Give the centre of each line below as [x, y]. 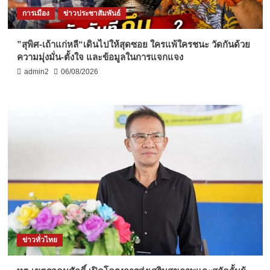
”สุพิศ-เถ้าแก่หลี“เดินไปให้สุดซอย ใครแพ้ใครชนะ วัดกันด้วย [133, 44]
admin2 [36, 71]
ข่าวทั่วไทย [39, 240]
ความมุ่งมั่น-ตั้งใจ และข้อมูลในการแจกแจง [100, 57]
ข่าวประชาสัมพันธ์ [92, 13]
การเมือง [36, 13]
